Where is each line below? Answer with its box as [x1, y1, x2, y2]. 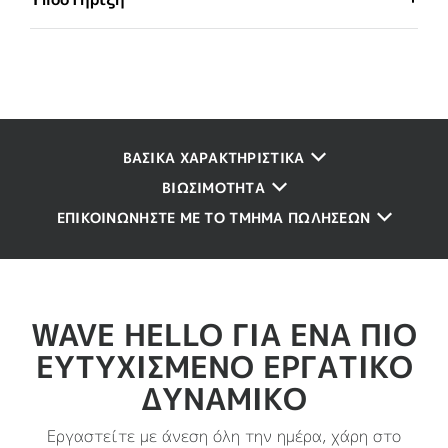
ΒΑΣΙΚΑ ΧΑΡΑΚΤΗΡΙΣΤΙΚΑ [122, 148, 305, 167]
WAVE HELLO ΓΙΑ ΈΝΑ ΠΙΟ [31, 314, 417, 356]
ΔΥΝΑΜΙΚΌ [141, 378, 307, 420]
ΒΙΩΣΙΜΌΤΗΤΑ [161, 178, 266, 197]
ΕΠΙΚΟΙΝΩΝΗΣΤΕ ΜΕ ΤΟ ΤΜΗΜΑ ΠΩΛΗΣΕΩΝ [56, 208, 371, 227]
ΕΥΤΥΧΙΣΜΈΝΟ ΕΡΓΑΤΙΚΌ [35, 346, 413, 388]
